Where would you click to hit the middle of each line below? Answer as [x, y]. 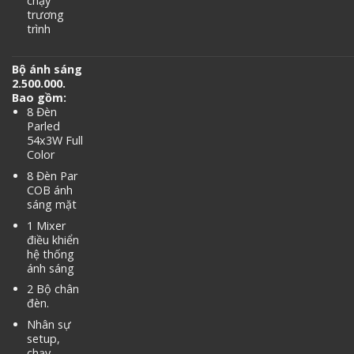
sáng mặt [51, 204]
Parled [43, 126]
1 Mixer [46, 225]
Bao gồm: [39, 98]
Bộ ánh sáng [47, 70]
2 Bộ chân [53, 289]
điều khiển [53, 239]
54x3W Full [55, 141]
